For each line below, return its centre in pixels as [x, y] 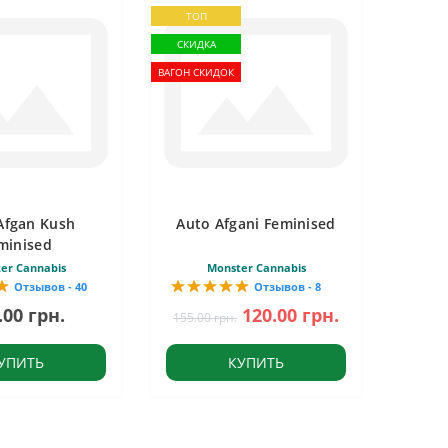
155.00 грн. [205, 317]
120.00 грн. [290, 314]
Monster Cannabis [256, 267]
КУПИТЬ [256, 362]
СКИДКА [196, 43]
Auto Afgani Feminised [256, 223]
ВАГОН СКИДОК [196, 71]
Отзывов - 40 [50, 286]
